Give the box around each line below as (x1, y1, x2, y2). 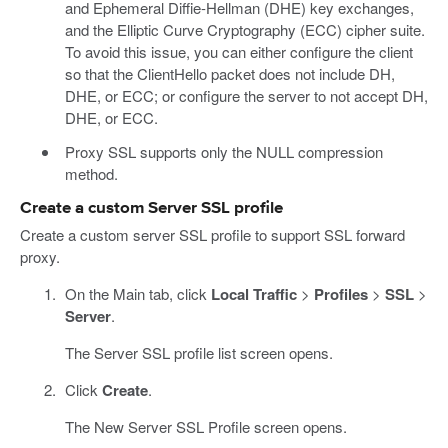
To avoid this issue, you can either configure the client (64, 40, 413, 62)
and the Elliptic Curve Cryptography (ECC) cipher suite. (64, 18, 425, 40)
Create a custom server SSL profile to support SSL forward (20, 224, 405, 246)
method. (64, 162, 118, 184)
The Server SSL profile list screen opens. (64, 342, 333, 364)
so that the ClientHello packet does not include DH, (64, 62, 395, 84)
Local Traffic (210, 283, 297, 306)
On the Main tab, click (64, 283, 211, 305)
